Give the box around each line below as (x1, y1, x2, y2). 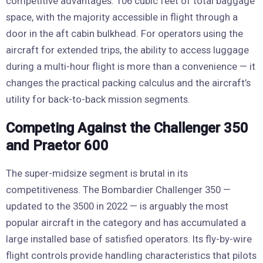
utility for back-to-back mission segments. (6, 93, 190, 106)
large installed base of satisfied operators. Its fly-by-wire (6, 233, 252, 245)
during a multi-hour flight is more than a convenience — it (6, 60, 255, 73)
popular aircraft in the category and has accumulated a (6, 217, 246, 229)
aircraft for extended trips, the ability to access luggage (6, 44, 249, 56)
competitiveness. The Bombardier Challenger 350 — (6, 184, 231, 196)
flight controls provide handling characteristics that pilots (6, 249, 257, 262)
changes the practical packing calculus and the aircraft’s (6, 77, 251, 89)
